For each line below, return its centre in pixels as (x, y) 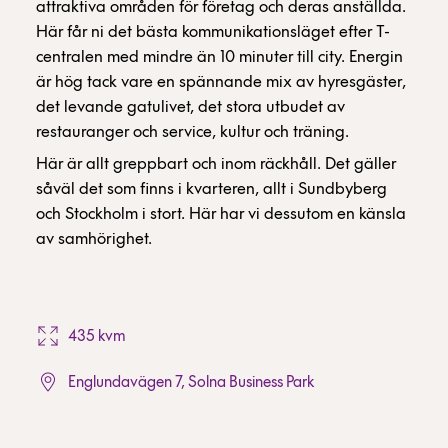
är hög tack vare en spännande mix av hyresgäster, (221, 82)
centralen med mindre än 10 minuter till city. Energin (219, 57)
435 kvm (97, 336)
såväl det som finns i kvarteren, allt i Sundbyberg (211, 189)
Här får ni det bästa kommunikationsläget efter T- (213, 32)
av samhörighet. (94, 239)
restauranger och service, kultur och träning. (192, 132)
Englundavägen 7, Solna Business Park (191, 382)
